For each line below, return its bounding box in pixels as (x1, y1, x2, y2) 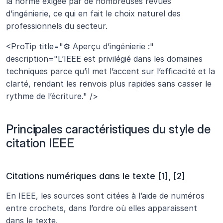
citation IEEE (6, 136, 74, 151)
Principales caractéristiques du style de (6, 122, 211, 137)
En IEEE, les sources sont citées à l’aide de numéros (6, 191, 205, 201)
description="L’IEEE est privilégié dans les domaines (6, 54, 203, 64)
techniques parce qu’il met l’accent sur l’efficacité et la (6, 66, 215, 77)
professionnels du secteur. (6, 21, 108, 31)
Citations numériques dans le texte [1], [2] (6, 171, 185, 182)
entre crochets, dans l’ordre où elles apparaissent (6, 203, 197, 214)
